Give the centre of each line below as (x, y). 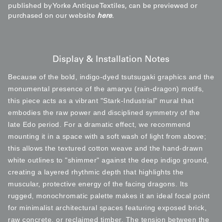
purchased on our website (53, 16)
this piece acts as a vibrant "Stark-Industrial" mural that (101, 100)
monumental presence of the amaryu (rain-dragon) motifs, (106, 88)
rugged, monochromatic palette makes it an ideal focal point (109, 195)
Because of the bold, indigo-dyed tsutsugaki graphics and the (111, 77)
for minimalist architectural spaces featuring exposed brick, (107, 207)
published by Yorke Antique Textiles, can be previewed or (103, 6)
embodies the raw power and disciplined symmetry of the (104, 112)
